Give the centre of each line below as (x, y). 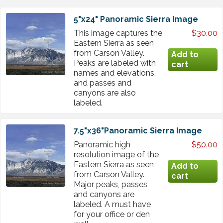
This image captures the (118, 33)
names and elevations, (115, 73)
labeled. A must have (112, 205)
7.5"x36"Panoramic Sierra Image (138, 131)
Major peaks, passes (111, 185)
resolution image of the (116, 155)
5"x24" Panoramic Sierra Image (136, 19)
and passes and (103, 83)
